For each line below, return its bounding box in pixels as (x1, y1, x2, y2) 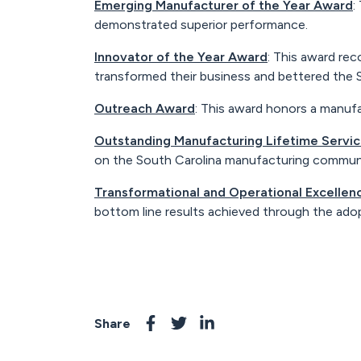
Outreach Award (94, 101, 195, 116)
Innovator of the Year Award (94, 49, 268, 64)
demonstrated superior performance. (94, 17, 308, 32)
